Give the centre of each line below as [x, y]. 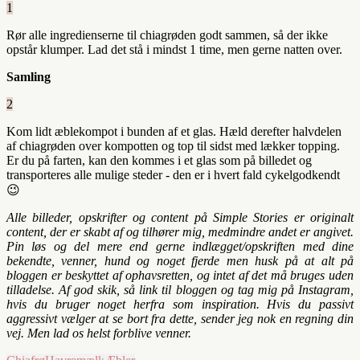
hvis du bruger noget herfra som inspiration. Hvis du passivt [180, 304]
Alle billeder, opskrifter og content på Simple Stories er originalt [180, 217]
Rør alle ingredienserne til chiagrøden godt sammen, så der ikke [167, 35]
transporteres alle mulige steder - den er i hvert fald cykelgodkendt [173, 174]
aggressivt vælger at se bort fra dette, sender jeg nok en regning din [180, 318]
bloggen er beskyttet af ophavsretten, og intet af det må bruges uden [180, 275]
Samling [29, 76]
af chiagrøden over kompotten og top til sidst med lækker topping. [173, 145]
